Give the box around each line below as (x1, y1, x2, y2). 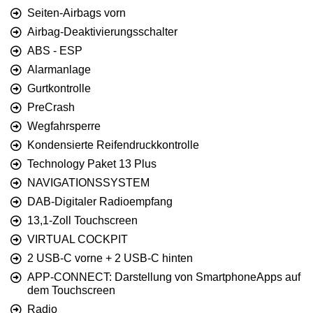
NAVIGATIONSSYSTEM (27, 176, 150, 189)
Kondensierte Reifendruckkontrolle (27, 138, 199, 151)
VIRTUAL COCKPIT (27, 233, 128, 245)
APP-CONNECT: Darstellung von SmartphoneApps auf (27, 270, 300, 283)
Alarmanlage (27, 63, 91, 75)
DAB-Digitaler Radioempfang (27, 195, 173, 208)
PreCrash (27, 101, 75, 113)
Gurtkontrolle (27, 82, 91, 94)
